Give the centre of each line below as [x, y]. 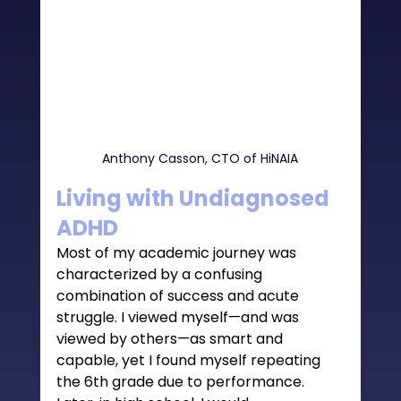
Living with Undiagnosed [195, 198]
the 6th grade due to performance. [182, 381]
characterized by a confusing [161, 274]
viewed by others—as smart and [171, 338]
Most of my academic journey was [178, 252]
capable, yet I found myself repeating [190, 360]
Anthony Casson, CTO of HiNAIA [200, 158]
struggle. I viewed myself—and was [179, 317]
